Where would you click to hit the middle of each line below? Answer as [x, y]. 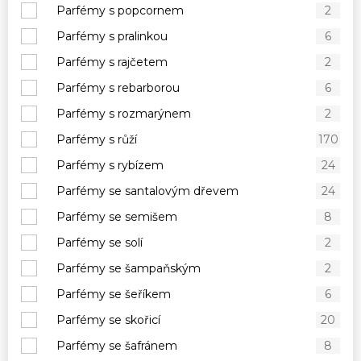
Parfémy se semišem [117, 217]
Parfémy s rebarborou [118, 88]
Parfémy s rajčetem [112, 62]
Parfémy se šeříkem [114, 294]
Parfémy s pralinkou [112, 36]
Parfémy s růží [97, 139]
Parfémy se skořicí [108, 320]
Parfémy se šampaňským [129, 268]
